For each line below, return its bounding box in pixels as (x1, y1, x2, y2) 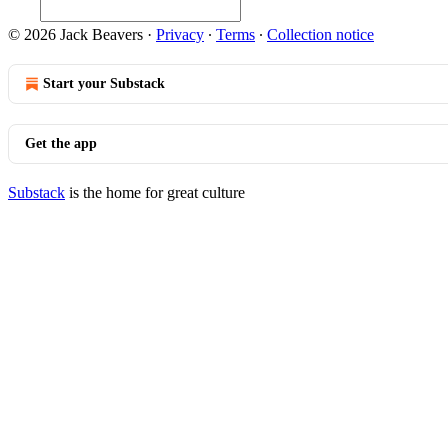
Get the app (25, 136, 97, 151)
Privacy (156, 26, 204, 43)
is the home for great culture (65, 184, 245, 201)
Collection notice (267, 26, 374, 43)
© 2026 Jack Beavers (8, 26, 143, 43)
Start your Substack (43, 76, 165, 91)
